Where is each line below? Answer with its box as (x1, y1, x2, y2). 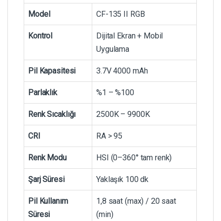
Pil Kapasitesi (28, 66, 76, 75)
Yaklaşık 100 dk (96, 174, 149, 184)
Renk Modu (28, 152, 67, 162)
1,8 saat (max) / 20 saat (96, 196, 176, 206)
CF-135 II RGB (96, 9, 145, 19)
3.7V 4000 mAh (96, 66, 148, 75)
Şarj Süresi (28, 174, 65, 184)
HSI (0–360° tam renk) (96, 152, 172, 162)
